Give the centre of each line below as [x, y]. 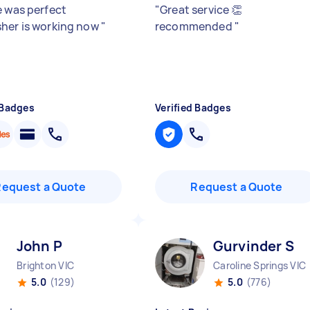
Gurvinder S [254, 246]
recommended [195, 26]
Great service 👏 [201, 10]
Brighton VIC [45, 265]
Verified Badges [193, 108]
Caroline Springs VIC [259, 265]
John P [39, 246]
